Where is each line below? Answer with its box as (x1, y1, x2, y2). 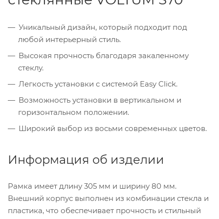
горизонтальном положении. (18, 107, 129, 117)
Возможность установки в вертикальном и (19, 95, 181, 105)
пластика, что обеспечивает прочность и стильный (8, 205, 201, 215)
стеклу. (18, 63, 44, 72)
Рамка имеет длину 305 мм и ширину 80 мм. (8, 181, 176, 191)
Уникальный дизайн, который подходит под (19, 22, 187, 32)
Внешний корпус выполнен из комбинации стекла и (8, 193, 209, 203)
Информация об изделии (8, 152, 164, 167)
